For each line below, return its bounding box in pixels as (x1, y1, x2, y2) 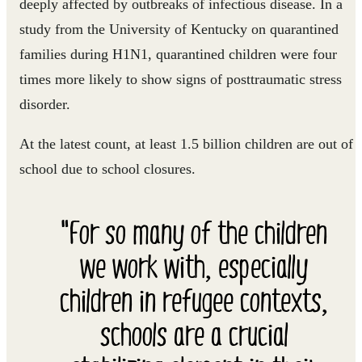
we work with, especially (80, 244, 308, 286)
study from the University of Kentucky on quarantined (19, 21, 339, 37)
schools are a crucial (99, 312, 288, 354)
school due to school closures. (19, 161, 196, 177)
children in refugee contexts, (60, 278, 328, 320)
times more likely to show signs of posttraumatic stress (19, 71, 342, 87)
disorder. (19, 96, 70, 112)
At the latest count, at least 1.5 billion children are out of (19, 136, 353, 152)
